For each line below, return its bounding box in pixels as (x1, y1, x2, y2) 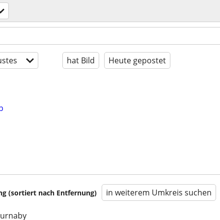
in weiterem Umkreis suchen (106, 187, 212, 198)
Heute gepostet (109, 55, 166, 66)
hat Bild (67, 55, 95, 66)
